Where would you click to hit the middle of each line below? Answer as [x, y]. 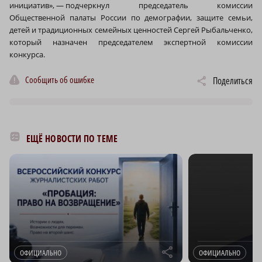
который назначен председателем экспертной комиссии [131, 42]
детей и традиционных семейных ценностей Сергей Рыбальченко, [131, 30]
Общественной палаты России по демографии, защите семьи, [131, 17]
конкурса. [27, 54]
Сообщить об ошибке [60, 80]
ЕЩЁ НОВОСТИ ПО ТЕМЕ [72, 138]
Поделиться [233, 80]
